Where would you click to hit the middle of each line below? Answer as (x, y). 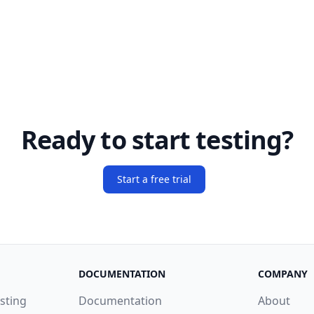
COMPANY (283, 274)
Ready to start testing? (157, 140)
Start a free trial (154, 179)
